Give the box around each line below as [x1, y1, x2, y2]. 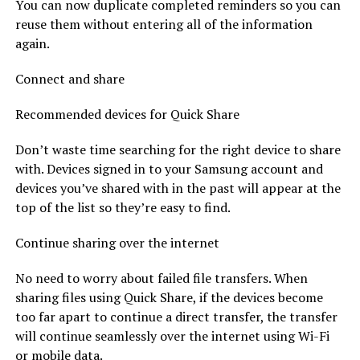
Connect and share [14, 69, 125, 88]
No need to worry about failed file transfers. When [14, 268, 308, 287]
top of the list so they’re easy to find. [14, 198, 231, 216]
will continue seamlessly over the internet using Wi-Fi [14, 326, 329, 345]
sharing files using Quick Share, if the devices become [14, 288, 323, 306]
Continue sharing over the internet [14, 233, 219, 252]
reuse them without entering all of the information [14, 14, 313, 33]
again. [14, 34, 50, 52]
